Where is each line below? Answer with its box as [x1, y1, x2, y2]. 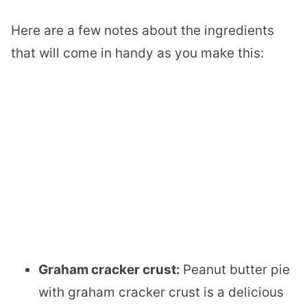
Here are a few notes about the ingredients [11, 23, 274, 39]
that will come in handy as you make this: [11, 45, 264, 62]
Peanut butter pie [183, 261, 290, 278]
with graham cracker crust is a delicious [38, 284, 284, 300]
